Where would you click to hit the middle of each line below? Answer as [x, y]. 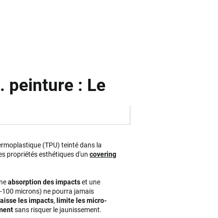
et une [91, 182]
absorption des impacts [44, 182]
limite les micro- [82, 201]
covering [103, 154]
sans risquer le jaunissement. [58, 210]
